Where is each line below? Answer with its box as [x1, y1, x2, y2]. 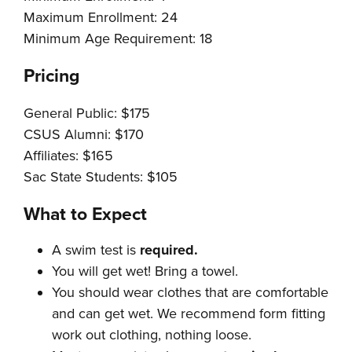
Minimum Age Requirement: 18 [24, 29, 212, 47]
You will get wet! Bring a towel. [52, 262, 238, 280]
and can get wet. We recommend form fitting [52, 304, 325, 322]
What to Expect [24, 203, 147, 225]
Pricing [24, 64, 79, 87]
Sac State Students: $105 [24, 167, 178, 185]
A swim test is [52, 240, 140, 258]
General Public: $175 [24, 104, 150, 122]
